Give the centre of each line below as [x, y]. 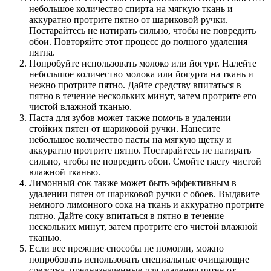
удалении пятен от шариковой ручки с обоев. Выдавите [144, 194]
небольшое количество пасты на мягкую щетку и [130, 140]
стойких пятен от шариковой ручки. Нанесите [125, 129]
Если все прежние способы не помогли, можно [126, 249]
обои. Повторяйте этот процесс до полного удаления [138, 42]
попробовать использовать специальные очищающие [139, 260]
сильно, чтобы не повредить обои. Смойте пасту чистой [145, 162]
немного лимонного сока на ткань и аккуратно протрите [146, 205]
